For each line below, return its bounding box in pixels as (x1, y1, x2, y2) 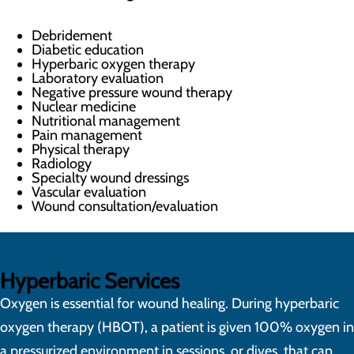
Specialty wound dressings (32, 169, 189, 186)
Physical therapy (32, 141, 130, 158)
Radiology (32, 155, 92, 172)
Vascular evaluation (32, 183, 146, 201)
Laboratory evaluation (32, 70, 164, 87)
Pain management (32, 126, 142, 144)
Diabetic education (32, 41, 144, 58)
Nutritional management (32, 112, 180, 130)
